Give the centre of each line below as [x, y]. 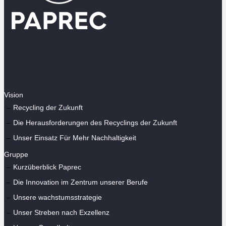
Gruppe [16, 154]
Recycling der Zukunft [48, 107]
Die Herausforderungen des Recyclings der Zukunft [95, 122]
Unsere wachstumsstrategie [58, 197]
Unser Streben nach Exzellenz [61, 212]
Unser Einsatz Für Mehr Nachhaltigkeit [75, 137]
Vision [14, 95]
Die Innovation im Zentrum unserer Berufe [80, 182]
